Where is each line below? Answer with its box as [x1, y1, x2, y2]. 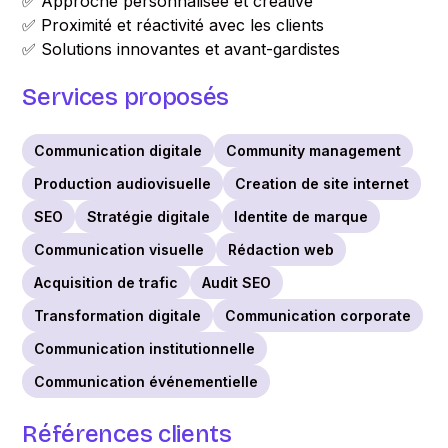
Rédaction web [228, 241, 335, 258]
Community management [226, 142, 402, 159]
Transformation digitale [34, 307, 202, 324]
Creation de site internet [235, 175, 410, 192]
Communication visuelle [34, 241, 205, 258]
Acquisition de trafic [34, 274, 179, 291]
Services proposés [22, 83, 229, 111]
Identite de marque [234, 208, 369, 225]
